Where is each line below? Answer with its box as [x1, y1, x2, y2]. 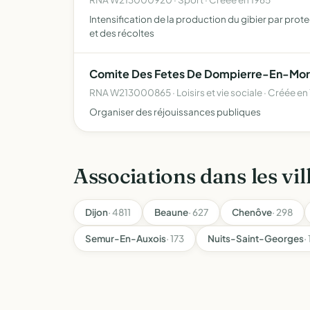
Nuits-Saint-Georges [208, 232, 304, 244]
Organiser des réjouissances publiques [89, 106, 261, 118]
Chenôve [232, 206, 272, 218]
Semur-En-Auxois [85, 232, 166, 244]
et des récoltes [89, 27, 154, 39]
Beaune [154, 206, 188, 218]
